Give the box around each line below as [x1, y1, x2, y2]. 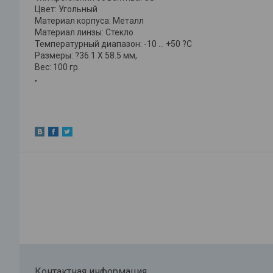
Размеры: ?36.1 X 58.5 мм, [35, 51, 137, 61]
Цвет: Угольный [35, 4, 97, 15]
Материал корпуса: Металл [35, 16, 144, 26]
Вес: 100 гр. [35, 62, 80, 73]
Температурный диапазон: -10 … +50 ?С [35, 39, 192, 49]
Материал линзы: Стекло [35, 27, 133, 38]
